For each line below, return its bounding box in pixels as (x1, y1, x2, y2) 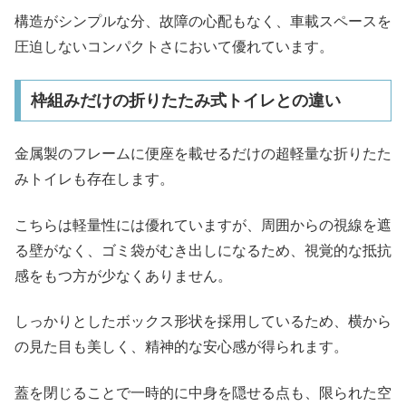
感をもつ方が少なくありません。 (14, 267, 232, 284)
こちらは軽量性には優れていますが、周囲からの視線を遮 (14, 217, 391, 233)
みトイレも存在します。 (14, 171, 174, 188)
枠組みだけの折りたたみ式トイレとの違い (30, 91, 341, 110)
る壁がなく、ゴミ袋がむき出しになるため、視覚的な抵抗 (14, 242, 391, 258)
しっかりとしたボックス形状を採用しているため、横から (14, 314, 391, 330)
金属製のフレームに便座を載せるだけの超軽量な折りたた (14, 146, 391, 162)
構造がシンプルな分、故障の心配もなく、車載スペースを (14, 13, 391, 29)
